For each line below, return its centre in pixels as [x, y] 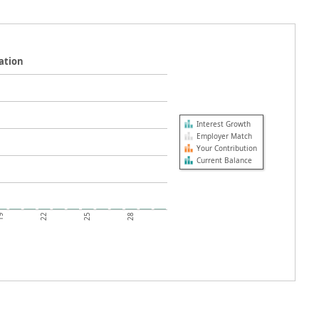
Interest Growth [223, 124]
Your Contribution [226, 148]
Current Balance [224, 160]
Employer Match [224, 136]
